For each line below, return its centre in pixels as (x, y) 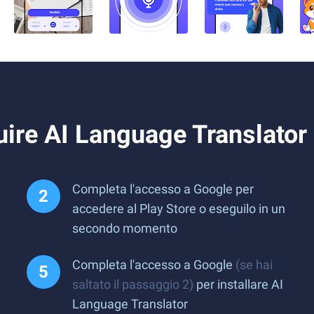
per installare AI (238, 284)
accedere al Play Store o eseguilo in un (179, 209)
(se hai (254, 265)
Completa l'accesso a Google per (163, 189)
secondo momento (125, 228)
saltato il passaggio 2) (133, 284)
